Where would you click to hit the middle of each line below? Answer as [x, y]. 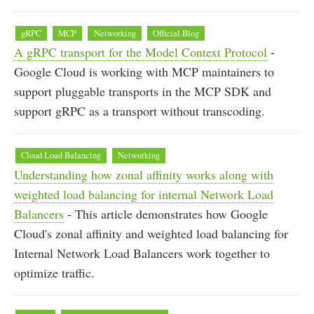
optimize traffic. [54, 273]
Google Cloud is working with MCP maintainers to [144, 72]
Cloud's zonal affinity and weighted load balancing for [151, 234]
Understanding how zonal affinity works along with [144, 175]
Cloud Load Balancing [61, 156]
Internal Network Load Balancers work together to [142, 253]
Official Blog [176, 33]
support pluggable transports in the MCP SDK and [143, 91]
